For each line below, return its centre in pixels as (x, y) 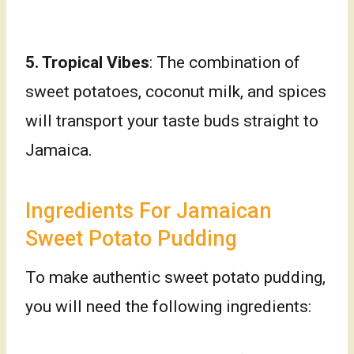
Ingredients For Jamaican (149, 211)
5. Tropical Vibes (87, 63)
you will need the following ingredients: (168, 307)
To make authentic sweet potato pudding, (175, 278)
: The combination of (225, 63)
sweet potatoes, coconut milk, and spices (176, 92)
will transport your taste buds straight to (172, 121)
